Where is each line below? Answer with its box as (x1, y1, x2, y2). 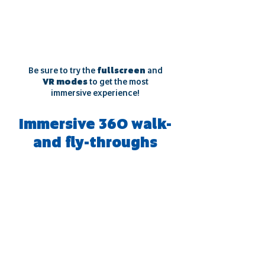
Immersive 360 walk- (19, 115, 172, 133)
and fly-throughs (33, 133, 157, 151)
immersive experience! (51, 88, 140, 98)
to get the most (87, 76, 148, 87)
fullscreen (96, 65, 146, 76)
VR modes (42, 76, 88, 87)
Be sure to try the (28, 65, 97, 76)
